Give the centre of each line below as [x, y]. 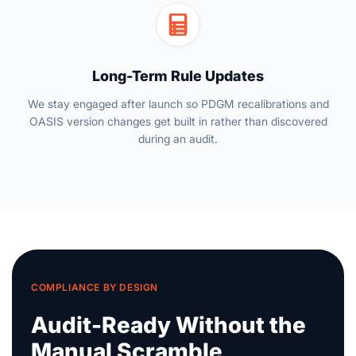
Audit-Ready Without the [168, 325]
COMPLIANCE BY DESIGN [95, 287]
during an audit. [178, 138]
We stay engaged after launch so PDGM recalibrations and [178, 103]
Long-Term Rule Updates [178, 75]
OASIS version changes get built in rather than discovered [178, 121]
